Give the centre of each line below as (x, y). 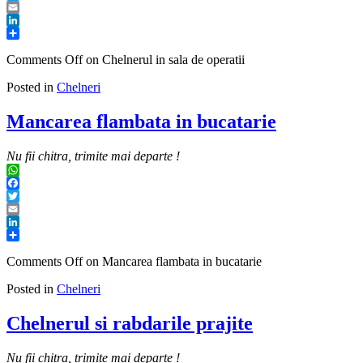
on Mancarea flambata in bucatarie (172, 261)
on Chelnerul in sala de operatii (164, 60)
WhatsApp (34, 182)
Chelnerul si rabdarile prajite (130, 323)
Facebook (32, 195)
